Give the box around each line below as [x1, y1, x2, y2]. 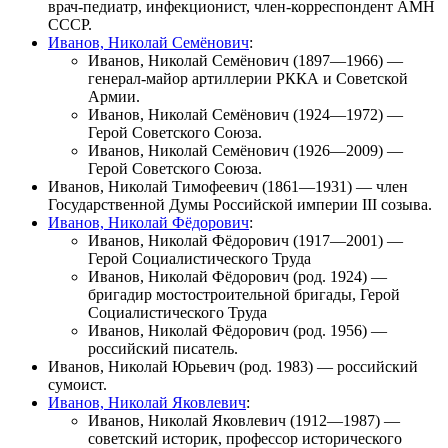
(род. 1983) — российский [235, 357, 418, 375]
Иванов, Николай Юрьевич [48, 357, 235, 375]
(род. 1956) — [289, 321, 387, 339]
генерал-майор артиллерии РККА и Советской [88, 69, 408, 87]
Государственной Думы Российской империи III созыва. [48, 195, 432, 213]
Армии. [88, 87, 140, 105]
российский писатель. [88, 339, 238, 357]
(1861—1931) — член [258, 177, 408, 195]
